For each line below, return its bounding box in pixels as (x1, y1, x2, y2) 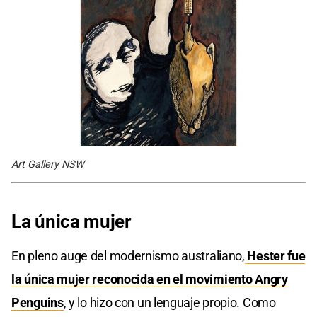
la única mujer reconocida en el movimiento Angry (11, 271, 288, 287)
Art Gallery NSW (11, 158, 84, 171)
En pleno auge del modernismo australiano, (11, 248, 245, 263)
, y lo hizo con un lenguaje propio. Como (63, 294, 276, 310)
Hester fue (247, 248, 306, 263)
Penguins (11, 294, 64, 310)
